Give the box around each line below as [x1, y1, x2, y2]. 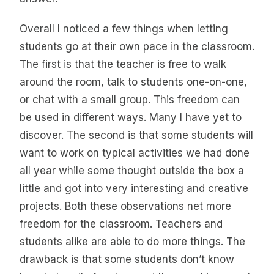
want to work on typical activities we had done [20, 147, 250, 160]
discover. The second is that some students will [20, 129, 253, 142]
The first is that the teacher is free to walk [20, 58, 226, 71]
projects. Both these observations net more [20, 200, 231, 213]
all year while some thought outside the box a [20, 165, 244, 177]
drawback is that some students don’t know [20, 253, 234, 266]
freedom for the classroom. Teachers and [20, 218, 223, 231]
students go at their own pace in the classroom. [20, 40, 254, 53]
